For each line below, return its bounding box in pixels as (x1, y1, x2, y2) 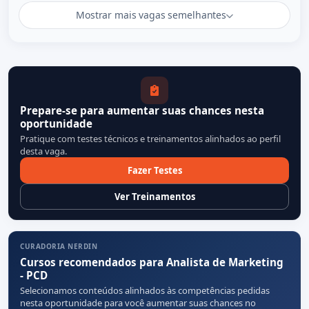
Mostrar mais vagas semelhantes (76, 8, 226, 22)
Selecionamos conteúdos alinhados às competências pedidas (20, 283, 270, 297)
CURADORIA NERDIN (20, 241, 97, 252)
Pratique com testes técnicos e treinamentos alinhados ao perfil (20, 132, 281, 145)
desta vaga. (20, 144, 67, 157)
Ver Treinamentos (114, 190, 195, 203)
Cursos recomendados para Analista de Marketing (20, 255, 283, 269)
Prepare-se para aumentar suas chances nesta (20, 103, 264, 117)
